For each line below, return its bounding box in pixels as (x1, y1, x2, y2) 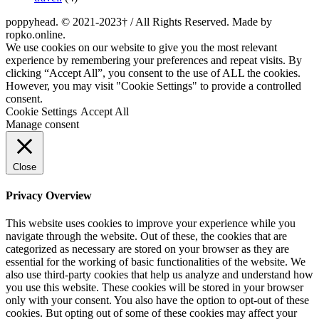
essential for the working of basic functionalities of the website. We (6, 256, 305, 268)
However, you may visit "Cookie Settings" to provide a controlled (6, 79, 301, 92)
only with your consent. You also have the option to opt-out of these (6, 294, 309, 307)
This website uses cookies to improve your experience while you (6, 217, 296, 230)
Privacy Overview (6, 189, 92, 202)
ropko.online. (6, 28, 66, 41)
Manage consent (6, 117, 79, 130)
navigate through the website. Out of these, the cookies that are (6, 230, 287, 243)
